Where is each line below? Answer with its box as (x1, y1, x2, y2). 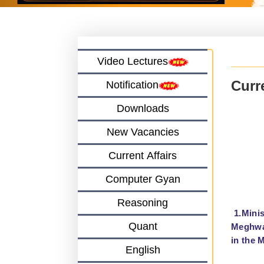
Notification (106, 81, 159, 94)
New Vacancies (106, 128, 179, 141)
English (125, 246, 160, 259)
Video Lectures (97, 58, 168, 70)
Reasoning (117, 199, 168, 212)
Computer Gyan (105, 176, 180, 188)
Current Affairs (108, 152, 177, 164)
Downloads (116, 105, 169, 117)
